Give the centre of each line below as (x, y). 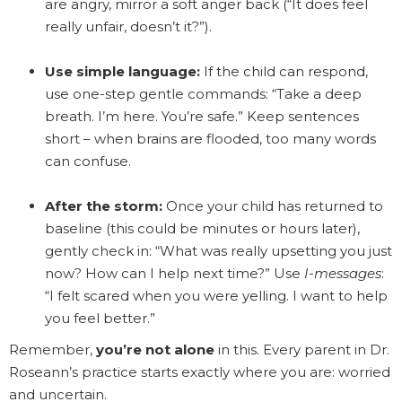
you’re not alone (155, 349)
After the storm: (104, 205)
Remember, (52, 349)
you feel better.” (100, 318)
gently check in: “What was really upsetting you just (218, 250)
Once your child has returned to (273, 205)
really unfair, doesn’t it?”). (128, 26)
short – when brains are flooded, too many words (210, 138)
